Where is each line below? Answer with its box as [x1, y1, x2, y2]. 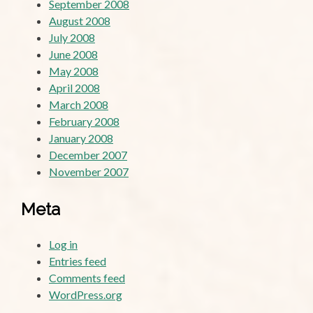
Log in [49, 237, 78, 251]
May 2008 [49, 64, 99, 78]
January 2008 [49, 131, 113, 145]
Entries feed [49, 254, 106, 268]
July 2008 [49, 30, 95, 44]
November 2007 [49, 164, 129, 178]
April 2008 [49, 80, 100, 94]
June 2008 [49, 47, 98, 61]
